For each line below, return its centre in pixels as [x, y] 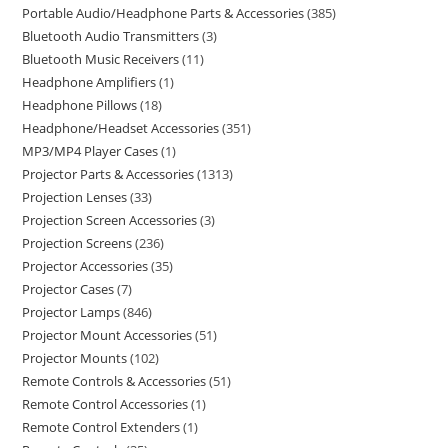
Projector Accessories [85, 266]
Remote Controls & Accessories [114, 381]
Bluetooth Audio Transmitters [111, 36]
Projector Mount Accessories [107, 335]
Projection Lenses [75, 197]
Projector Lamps [71, 312]
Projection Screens [77, 243]
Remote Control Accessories [105, 404]
